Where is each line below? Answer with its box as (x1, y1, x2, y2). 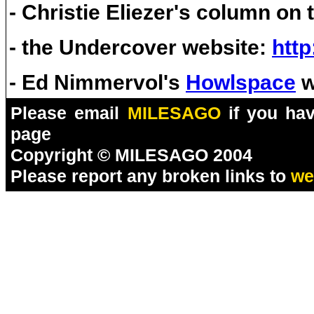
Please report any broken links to (11, 166, 291, 186)
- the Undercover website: (9, 36, 272, 59)
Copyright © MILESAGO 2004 (11, 145, 252, 165)
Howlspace (186, 71, 296, 94)
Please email (11, 103, 128, 123)
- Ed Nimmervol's (9, 71, 186, 94)
